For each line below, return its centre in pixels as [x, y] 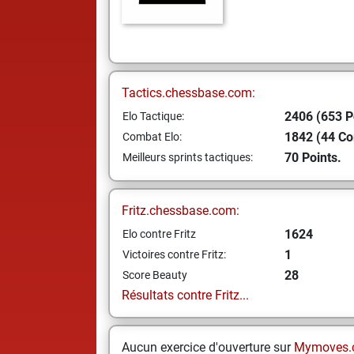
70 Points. [313, 158]
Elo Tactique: [153, 116]
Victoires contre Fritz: [174, 254]
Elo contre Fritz [159, 234]
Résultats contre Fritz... [185, 295]
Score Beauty [155, 275]
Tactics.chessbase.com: [188, 93]
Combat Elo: [152, 137]
